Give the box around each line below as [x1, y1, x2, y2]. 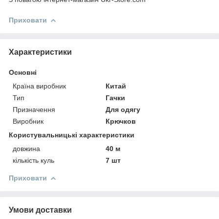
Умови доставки [9, 205, 72, 214]
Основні [9, 68, 37, 76]
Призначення [13, 105, 55, 113]
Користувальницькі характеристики [9, 131, 134, 139]
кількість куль [13, 156, 54, 164]
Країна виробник [13, 82, 66, 90]
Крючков [106, 117, 136, 125]
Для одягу [106, 105, 141, 113]
